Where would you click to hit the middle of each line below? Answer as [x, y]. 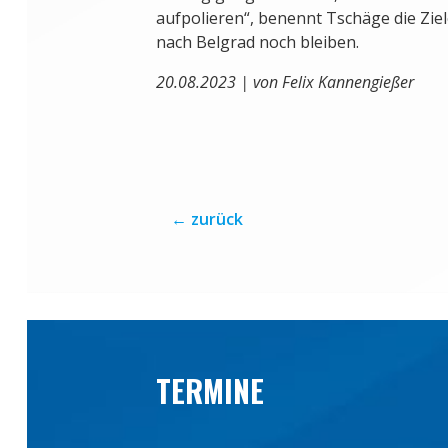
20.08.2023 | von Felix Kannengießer [284, 81]
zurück [216, 219]
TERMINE [209, 391]
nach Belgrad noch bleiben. [257, 41]
